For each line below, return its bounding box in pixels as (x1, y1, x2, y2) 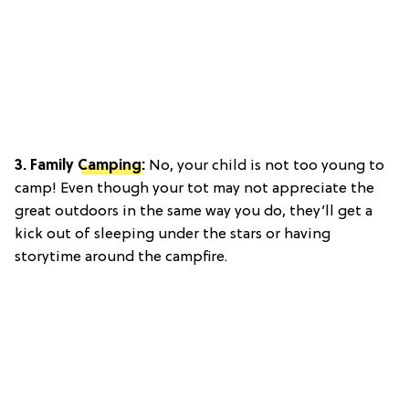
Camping (78, 157, 142, 174)
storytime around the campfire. (15, 248, 227, 266)
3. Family (15, 157, 78, 174)
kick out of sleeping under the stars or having (15, 225, 330, 243)
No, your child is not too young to (145, 157, 384, 174)
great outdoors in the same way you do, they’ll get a (15, 203, 372, 220)
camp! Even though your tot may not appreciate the (15, 180, 374, 197)
